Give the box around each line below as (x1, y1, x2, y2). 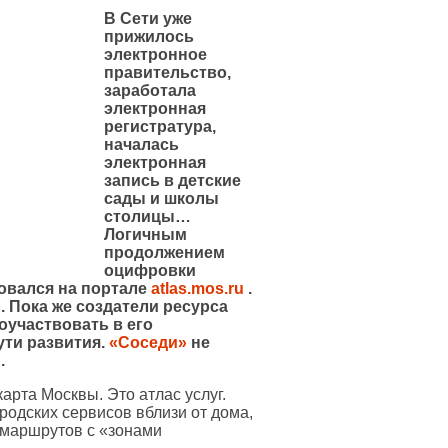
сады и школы (104, 189, 219, 207)
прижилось (104, 27, 194, 45)
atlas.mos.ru (151, 279, 248, 297)
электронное (104, 45, 207, 63)
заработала (104, 81, 196, 99)
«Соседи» (109, 333, 191, 351)
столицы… (104, 207, 191, 225)
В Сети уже (104, 9, 192, 27)
